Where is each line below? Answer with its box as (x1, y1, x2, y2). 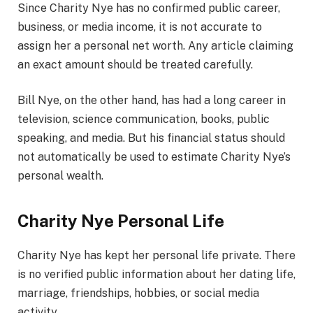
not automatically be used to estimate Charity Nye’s (17, 150, 291, 164)
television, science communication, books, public (17, 112, 270, 126)
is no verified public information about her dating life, (17, 267, 296, 281)
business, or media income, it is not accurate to (17, 20, 262, 34)
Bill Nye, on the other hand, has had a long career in (17, 94, 286, 108)
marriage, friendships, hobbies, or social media (17, 286, 259, 300)
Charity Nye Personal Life (17, 210, 224, 231)
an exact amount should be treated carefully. (17, 57, 253, 71)
